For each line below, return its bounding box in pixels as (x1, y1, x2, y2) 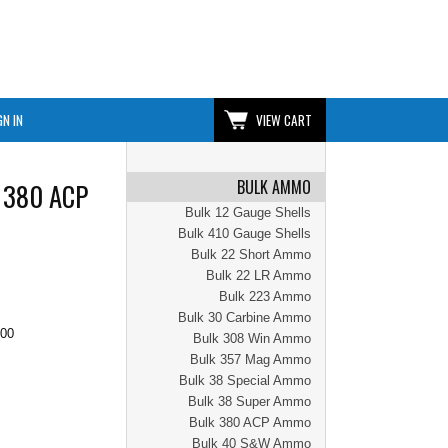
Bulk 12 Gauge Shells (185, 205, 311, 220)
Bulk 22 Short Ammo (191, 247, 311, 262)
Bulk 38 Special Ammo (179, 373, 311, 388)
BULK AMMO (237, 175, 311, 199)
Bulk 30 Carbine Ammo (178, 310, 311, 325)
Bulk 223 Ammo (219, 289, 311, 304)
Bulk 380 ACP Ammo (189, 415, 311, 430)
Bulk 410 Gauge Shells (178, 226, 311, 241)
